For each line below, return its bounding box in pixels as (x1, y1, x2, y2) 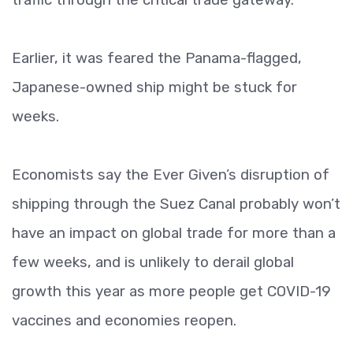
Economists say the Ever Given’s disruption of (12, 165, 329, 184)
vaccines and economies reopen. (12, 311, 236, 329)
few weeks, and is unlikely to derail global (12, 253, 294, 271)
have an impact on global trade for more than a (12, 224, 336, 242)
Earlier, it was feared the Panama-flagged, (12, 49, 302, 67)
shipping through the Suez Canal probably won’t (12, 195, 340, 213)
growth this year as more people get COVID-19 (12, 282, 331, 300)
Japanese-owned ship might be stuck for (12, 78, 297, 96)
